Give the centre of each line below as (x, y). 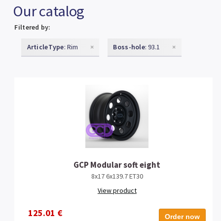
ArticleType (45, 47)
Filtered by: (33, 27)
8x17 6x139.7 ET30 (117, 176)
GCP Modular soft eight (117, 165)
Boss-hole (129, 47)
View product (117, 190)
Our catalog (49, 11)
